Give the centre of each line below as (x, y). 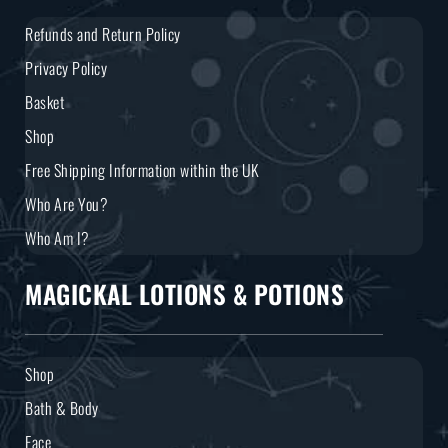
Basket (44, 101)
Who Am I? (57, 237)
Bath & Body (62, 407)
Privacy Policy (66, 67)
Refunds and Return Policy (103, 33)
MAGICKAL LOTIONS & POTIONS (184, 293)
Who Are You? (66, 203)
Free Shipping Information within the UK (142, 169)
